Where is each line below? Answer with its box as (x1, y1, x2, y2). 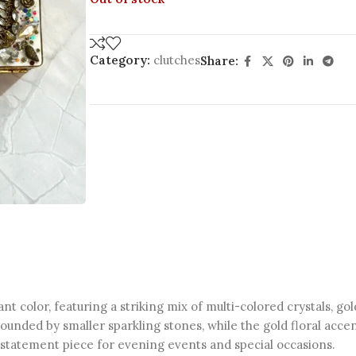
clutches (153, 52, 200, 68)
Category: (89, 52, 150, 68)
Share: (199, 53, 238, 68)
